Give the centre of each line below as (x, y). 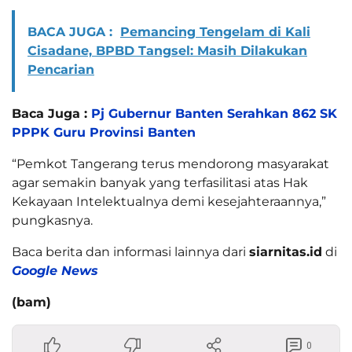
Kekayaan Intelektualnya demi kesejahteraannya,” (169, 202)
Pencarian (61, 70)
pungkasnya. (52, 221)
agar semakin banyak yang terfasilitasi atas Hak (160, 183)
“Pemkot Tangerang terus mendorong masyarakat (170, 164)
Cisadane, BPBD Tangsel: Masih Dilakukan (167, 51)
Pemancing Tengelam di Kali (215, 32)
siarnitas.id (286, 252)
